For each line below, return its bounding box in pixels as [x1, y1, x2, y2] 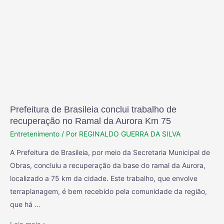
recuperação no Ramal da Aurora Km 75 [10, 116, 171, 126]
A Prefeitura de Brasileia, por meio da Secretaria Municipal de [10, 147, 210, 156]
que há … [10, 199, 40, 208]
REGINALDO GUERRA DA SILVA [79, 129, 180, 138]
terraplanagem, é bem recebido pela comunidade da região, [10, 186, 207, 195]
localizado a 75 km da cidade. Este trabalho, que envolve [10, 173, 197, 182]
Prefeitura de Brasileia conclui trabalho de [10, 104, 176, 114]
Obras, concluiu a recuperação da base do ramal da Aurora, [10, 160, 205, 169]
